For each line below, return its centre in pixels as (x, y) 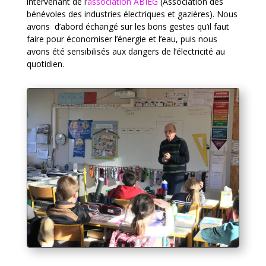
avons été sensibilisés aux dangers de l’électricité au (126, 51)
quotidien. (45, 64)
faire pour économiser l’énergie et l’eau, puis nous (122, 39)
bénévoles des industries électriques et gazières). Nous (132, 14)
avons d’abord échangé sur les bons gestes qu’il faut (128, 26)
